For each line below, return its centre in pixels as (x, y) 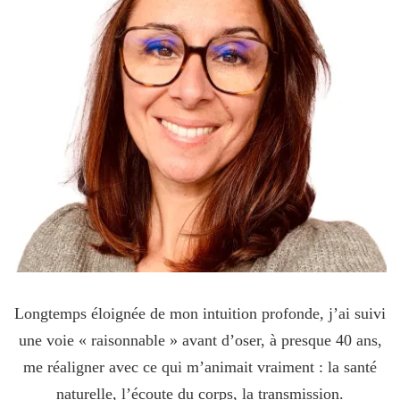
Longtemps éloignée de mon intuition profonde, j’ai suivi (200, 313)
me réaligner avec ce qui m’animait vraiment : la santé (200, 367)
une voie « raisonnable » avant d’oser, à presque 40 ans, (200, 340)
